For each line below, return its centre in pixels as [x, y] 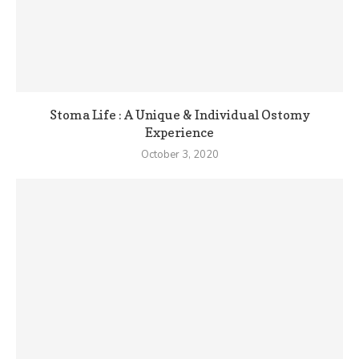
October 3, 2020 [179, 155]
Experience [179, 133]
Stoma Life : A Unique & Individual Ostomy [179, 115]
